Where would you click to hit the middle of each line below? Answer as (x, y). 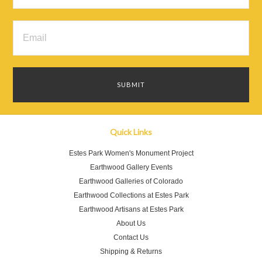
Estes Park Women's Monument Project (131, 153)
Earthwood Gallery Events (131, 167)
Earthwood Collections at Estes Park (131, 195)
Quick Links (131, 132)
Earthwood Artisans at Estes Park (131, 209)
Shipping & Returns (131, 251)
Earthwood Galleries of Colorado (131, 181)
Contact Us (131, 237)
